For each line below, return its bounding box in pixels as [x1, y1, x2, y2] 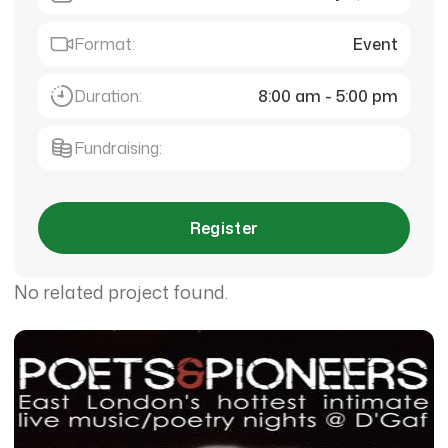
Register [189, 217, 259, 239]
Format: [74, 33, 135, 55]
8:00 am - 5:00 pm [258, 85, 398, 107]
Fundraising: [74, 137, 162, 159]
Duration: [74, 85, 142, 107]
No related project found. [14, 279, 228, 305]
